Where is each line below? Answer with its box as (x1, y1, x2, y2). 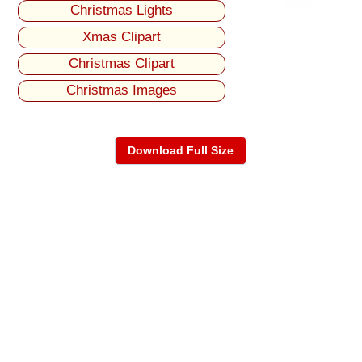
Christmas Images (66, 82, 178, 99)
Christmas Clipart (69, 56, 175, 72)
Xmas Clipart (82, 29, 162, 45)
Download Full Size (127, 144, 234, 158)
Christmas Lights (70, 2, 174, 19)
